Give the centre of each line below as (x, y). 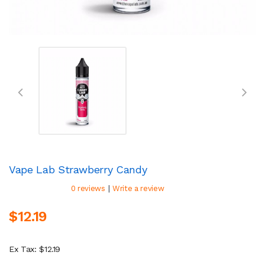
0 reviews (88, 188)
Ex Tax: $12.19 (35, 249)
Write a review (138, 188)
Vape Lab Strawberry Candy (78, 169)
